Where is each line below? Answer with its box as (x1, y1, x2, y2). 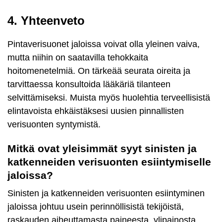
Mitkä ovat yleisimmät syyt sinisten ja (7, 142, 197, 154)
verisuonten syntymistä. (7, 119, 101, 129)
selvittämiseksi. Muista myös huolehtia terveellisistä (7, 92, 210, 103)
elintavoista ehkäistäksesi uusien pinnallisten (7, 106, 184, 116)
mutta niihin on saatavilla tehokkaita (7, 52, 148, 62)
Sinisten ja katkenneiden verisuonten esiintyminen (7, 188, 205, 198)
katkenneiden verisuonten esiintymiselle (7, 156, 211, 167)
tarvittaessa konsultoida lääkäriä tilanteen (7, 79, 170, 89)
